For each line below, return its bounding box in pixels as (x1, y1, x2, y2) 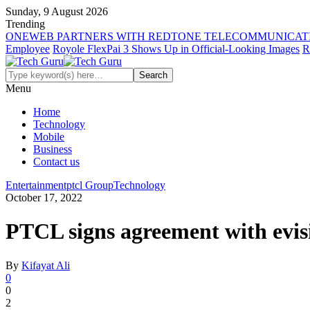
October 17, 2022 (6, 192, 82, 203)
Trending (6, 18, 45, 30)
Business (33, 143, 72, 155)
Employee (6, 43, 50, 55)
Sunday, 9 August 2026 (6, 6, 108, 17)
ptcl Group (66, 179, 113, 191)
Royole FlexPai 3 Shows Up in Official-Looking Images (53, 43, 300, 55)
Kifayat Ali (21, 259, 70, 271)
